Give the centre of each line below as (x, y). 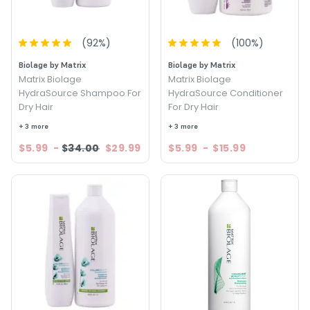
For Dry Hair (193, 107)
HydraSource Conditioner (226, 93)
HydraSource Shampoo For (80, 93)
